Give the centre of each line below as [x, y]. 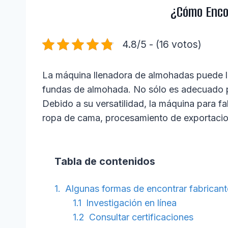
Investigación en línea [131, 203]
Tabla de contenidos [105, 162]
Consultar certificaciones [141, 217]
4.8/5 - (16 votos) [162, 45]
